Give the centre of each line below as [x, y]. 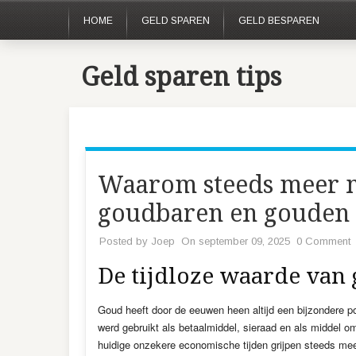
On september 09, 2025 [236, 241]
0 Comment [323, 241]
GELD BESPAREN [279, 21]
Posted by [125, 241]
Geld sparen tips [181, 77]
